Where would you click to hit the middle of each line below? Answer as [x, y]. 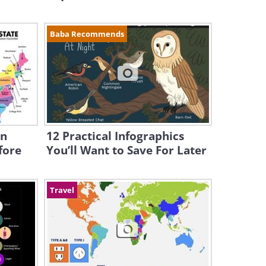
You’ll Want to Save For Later [126, 150]
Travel [62, 190]
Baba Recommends [87, 34]
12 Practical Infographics [115, 136]
